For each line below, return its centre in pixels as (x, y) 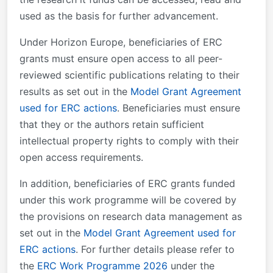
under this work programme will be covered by (128, 200)
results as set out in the (75, 91)
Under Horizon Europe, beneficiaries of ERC (121, 42)
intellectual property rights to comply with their (129, 140)
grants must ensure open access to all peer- (121, 58)
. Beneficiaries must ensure (179, 108)
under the (193, 265)
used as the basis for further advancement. (119, 16)
